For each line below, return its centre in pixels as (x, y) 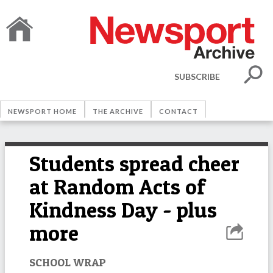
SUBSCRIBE (197, 76)
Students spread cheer (134, 164)
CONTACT (179, 111)
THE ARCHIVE (118, 111)
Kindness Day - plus (123, 210)
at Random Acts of (117, 187)
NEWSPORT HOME (42, 111)
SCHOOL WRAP (68, 262)
